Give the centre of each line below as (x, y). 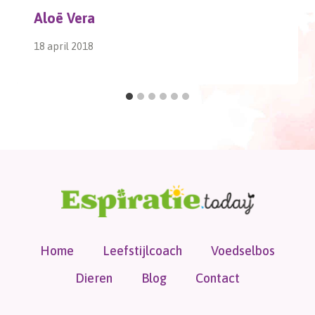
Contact (218, 278)
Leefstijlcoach (142, 250)
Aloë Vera (64, 18)
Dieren (94, 278)
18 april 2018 (64, 47)
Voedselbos (243, 250)
